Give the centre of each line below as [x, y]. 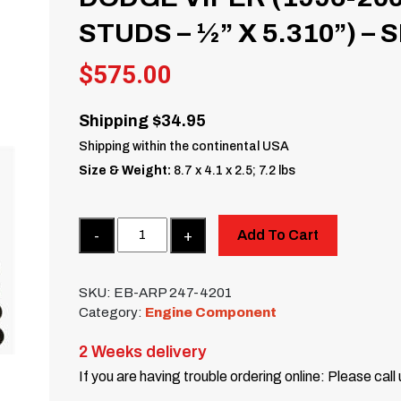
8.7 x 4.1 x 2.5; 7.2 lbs [234, 170]
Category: [112, 313]
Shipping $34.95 [143, 120]
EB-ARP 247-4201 [173, 293]
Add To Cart [277, 235]
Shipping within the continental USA [184, 146]
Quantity [105, 226]
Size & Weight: [125, 170]
